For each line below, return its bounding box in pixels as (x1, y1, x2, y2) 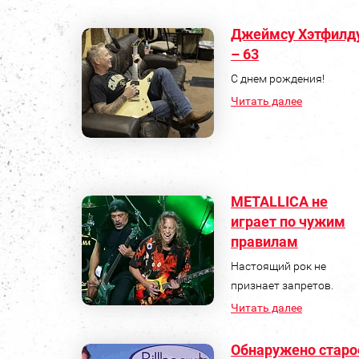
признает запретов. (231, 278, 333, 292)
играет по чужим (231, 212, 345, 230)
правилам (231, 232, 298, 250)
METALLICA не (231, 192, 328, 210)
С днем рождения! (231, 71, 325, 85)
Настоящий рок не (231, 259, 326, 272)
